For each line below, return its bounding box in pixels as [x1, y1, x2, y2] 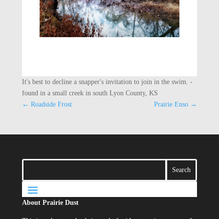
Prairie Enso [154, 100, 189, 108]
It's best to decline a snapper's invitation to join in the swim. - [22, 78, 193, 86]
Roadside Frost [30, 100, 72, 108]
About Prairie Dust [22, 198, 79, 206]
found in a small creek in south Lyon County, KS [22, 89, 158, 97]
